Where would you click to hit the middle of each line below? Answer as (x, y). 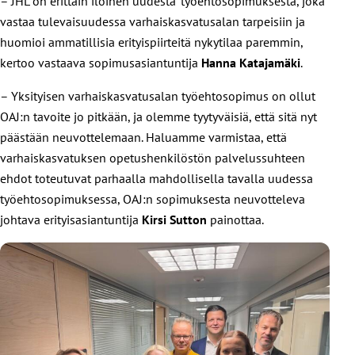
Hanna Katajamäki (251, 62)
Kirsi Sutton (174, 219)
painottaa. (236, 219)
